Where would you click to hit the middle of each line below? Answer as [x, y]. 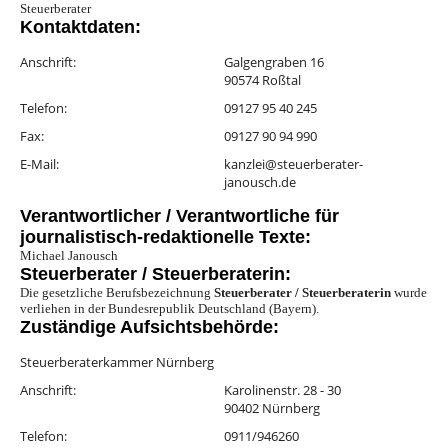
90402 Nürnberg [272, 408]
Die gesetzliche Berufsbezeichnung [117, 293]
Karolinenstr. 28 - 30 [282, 390]
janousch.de [260, 182]
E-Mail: [39, 164]
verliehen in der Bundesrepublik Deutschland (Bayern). [169, 309]
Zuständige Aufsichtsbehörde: [149, 327]
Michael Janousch [69, 256]
